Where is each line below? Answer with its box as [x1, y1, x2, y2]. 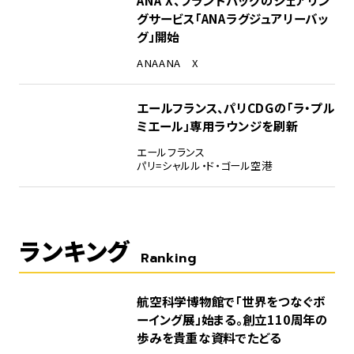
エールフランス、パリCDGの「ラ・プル [136, 98, 335, 116]
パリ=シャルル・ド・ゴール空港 [136, 158, 273, 174]
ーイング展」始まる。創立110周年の [136, 310, 328, 328]
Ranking [140, 247, 197, 268]
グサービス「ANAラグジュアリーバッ [136, 9, 329, 27]
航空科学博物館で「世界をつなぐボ [136, 292, 326, 310]
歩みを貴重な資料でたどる [136, 328, 282, 346]
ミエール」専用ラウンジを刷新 [136, 116, 299, 134]
